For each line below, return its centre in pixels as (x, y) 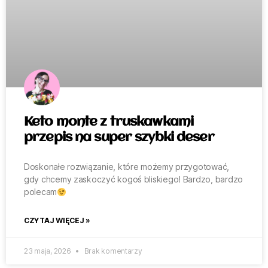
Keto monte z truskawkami (109, 122)
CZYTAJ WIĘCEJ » (57, 221)
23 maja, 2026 (48, 251)
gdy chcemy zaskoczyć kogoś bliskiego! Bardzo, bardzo (133, 179)
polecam (41, 192)
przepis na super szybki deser (119, 138)
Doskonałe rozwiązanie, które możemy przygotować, (127, 167)
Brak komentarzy (112, 251)
